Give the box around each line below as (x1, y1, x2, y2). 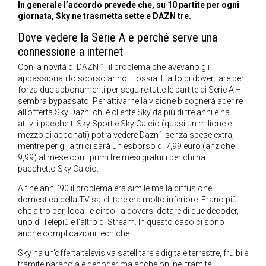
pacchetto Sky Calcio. (18, 164, 99, 174)
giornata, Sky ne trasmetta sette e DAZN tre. (18, 11, 191, 21)
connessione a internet (18, 45, 123, 59)
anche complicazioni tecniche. (18, 229, 131, 239)
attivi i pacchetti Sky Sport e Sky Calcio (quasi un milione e (18, 119, 232, 129)
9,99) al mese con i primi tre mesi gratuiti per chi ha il (18, 153, 211, 163)
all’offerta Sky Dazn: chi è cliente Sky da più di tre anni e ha (18, 107, 230, 118)
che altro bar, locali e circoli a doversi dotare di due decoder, (18, 206, 239, 216)
